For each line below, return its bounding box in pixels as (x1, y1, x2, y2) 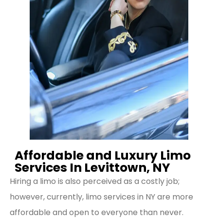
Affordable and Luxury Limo (15, 147, 191, 164)
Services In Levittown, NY (15, 159, 170, 177)
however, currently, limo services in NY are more (10, 191, 193, 203)
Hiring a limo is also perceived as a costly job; (10, 176, 180, 187)
